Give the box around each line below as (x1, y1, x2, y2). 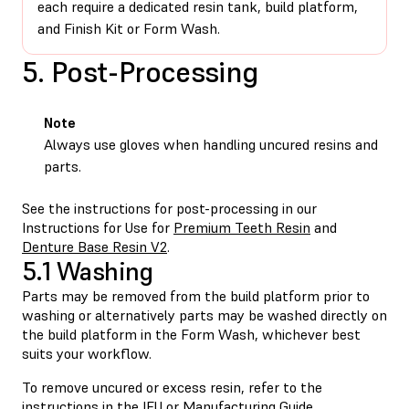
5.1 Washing (22, 255, 153, 288)
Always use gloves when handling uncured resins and (44, 134, 378, 153)
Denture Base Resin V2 (22, 236, 167, 256)
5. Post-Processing (22, 53, 259, 90)
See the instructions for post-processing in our (22, 198, 317, 217)
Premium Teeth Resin (173, 217, 310, 236)
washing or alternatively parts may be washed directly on (22, 305, 387, 324)
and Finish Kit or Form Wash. (37, 18, 220, 37)
